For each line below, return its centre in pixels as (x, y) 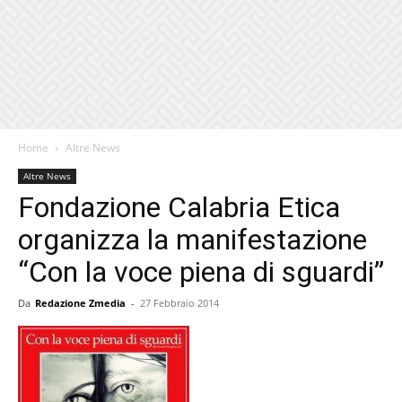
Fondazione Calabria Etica (179, 207)
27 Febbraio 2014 (179, 303)
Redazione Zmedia (80, 303)
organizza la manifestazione (192, 240)
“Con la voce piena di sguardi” (201, 272)
